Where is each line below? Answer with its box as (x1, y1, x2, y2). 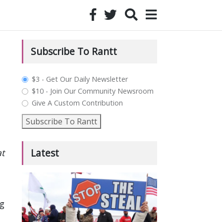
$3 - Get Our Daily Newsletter (31, 74, 128, 84)
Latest (30, 146, 59, 160)
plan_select (21, 71, 82, 87)
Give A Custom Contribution (31, 98, 123, 108)
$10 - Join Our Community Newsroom (31, 86, 154, 96)
